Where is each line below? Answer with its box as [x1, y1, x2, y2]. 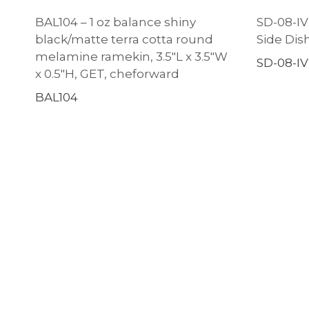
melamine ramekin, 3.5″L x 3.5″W [35, 49, 228, 63]
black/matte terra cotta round [35, 32, 213, 46]
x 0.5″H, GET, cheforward [35, 66, 179, 81]
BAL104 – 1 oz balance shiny [35, 14, 196, 29]
